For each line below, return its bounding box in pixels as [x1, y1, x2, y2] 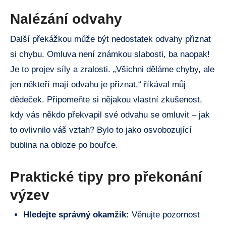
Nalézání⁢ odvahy [10, 11, 122, 27]
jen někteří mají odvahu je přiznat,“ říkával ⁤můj [10, 79, 186, 89]
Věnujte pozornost [129, 210, 200, 220]
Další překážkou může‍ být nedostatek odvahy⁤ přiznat [10, 34, 211, 44]
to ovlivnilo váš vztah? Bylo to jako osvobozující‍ [10, 125, 192, 135]
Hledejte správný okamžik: [23, 210, 129, 220]
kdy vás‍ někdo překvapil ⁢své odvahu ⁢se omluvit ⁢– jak [10, 109, 210, 120]
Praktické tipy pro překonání [10, 168, 202, 185]
